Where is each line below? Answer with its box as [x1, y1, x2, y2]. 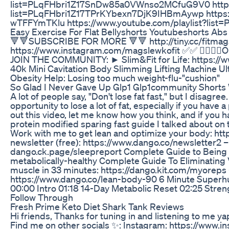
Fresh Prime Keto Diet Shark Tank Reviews [10, 200, 184, 212]
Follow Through [10, 191, 73, 203]
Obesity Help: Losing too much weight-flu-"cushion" [10, 72, 220, 83]
